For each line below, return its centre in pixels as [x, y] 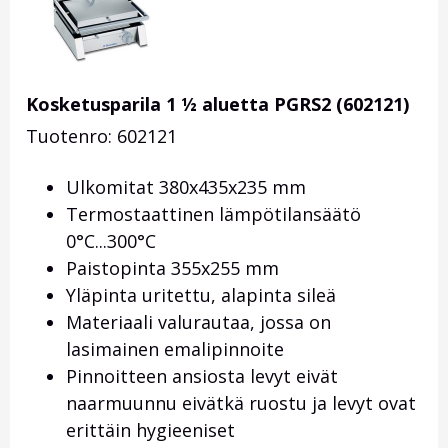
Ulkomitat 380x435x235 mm [186, 187]
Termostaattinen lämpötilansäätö [213, 214]
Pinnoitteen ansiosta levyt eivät [202, 376]
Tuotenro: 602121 [101, 136]
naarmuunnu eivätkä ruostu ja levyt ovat [241, 403]
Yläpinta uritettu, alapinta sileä [201, 295]
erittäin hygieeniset [150, 430]
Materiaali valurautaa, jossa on [198, 322]
